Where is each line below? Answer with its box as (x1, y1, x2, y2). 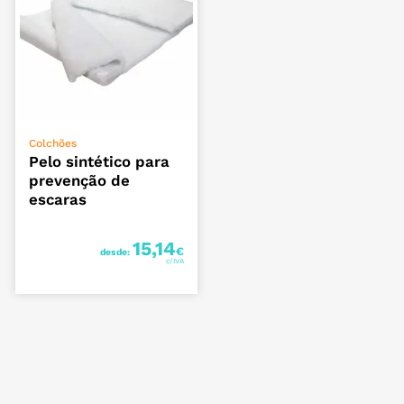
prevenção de (29, 170, 131, 189)
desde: (100, 245, 133, 258)
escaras (29, 189, 87, 208)
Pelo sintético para (29, 151, 170, 170)
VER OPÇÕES (67, 131, 147, 144)
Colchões (29, 136, 78, 150)
